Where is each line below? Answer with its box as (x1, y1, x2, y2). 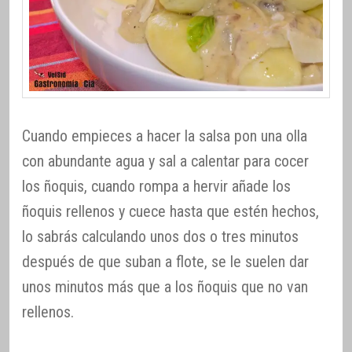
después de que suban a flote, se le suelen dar (22, 251, 309, 271)
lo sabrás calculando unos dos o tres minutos (22, 226, 299, 246)
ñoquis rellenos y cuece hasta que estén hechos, (22, 201, 319, 221)
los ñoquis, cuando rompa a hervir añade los (22, 176, 291, 196)
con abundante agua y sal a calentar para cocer (22, 151, 309, 170)
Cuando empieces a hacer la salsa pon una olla (22, 126, 307, 145)
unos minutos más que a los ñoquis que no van (22, 277, 308, 296)
